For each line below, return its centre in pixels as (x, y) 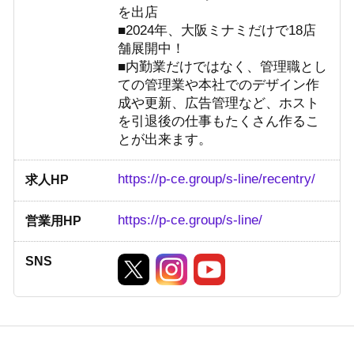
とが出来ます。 (165, 139)
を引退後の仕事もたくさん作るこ (219, 121)
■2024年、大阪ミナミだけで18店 (217, 30)
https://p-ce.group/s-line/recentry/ (217, 179)
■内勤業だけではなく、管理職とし (223, 66)
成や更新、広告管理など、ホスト (219, 103)
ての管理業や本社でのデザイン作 (219, 85)
